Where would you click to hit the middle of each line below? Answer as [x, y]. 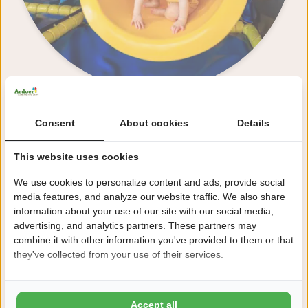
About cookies [154, 123]
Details [253, 123]
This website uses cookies [76, 156]
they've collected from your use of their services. [119, 254]
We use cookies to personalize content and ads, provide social [149, 182]
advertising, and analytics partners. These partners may [135, 225]
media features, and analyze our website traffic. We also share [150, 196]
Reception [64, 133]
